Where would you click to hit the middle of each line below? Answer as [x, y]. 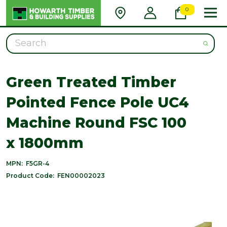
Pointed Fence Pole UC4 [98, 102]
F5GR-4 [37, 163]
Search [20, 39]
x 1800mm [45, 143]
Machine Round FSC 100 [96, 122]
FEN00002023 [81, 175]
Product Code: [30, 175]
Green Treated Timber [91, 82]
